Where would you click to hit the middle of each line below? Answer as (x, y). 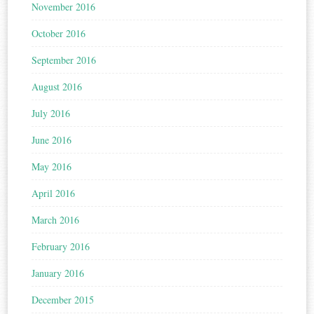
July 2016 (51, 114)
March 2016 (56, 220)
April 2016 (54, 193)
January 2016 (58, 273)
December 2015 (63, 300)
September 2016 (64, 60)
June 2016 (52, 140)
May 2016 (52, 167)
